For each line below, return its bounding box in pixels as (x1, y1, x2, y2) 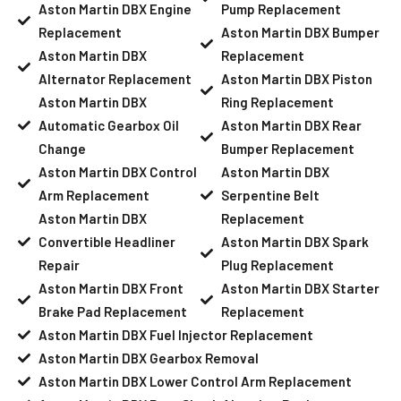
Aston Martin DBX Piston (220, 70, 372, 87)
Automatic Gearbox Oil (38, 116, 179, 133)
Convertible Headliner (38, 233, 175, 250)
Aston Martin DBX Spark (220, 233, 369, 250)
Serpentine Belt (220, 186, 320, 203)
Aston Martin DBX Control (38, 163, 197, 180)
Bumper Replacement (220, 140, 354, 157)
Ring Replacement (220, 93, 334, 110)
